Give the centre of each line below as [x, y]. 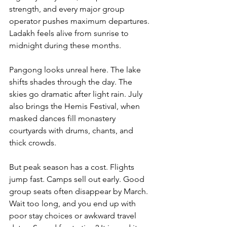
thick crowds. [33, 143]
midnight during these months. [65, 46]
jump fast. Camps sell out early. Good [78, 179]
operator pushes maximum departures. [80, 21]
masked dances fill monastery [63, 119]
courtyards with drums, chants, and [72, 131]
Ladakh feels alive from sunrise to [70, 33]
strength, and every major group [68, 9]
